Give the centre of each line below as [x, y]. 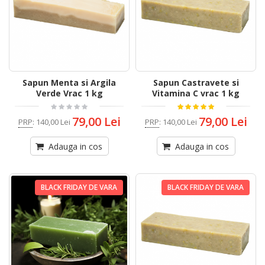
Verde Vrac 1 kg [69, 93]
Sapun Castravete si [196, 83]
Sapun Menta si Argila [69, 83]
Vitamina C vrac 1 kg [196, 93]
